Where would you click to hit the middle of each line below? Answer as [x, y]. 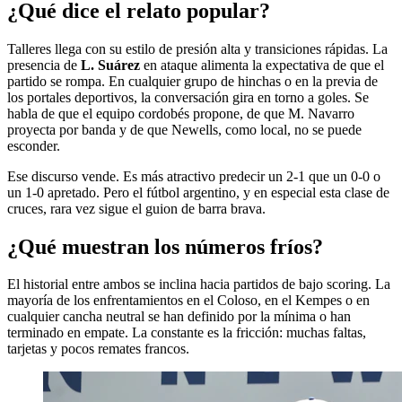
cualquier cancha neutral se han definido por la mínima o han [179, 317]
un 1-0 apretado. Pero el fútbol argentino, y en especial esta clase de [198, 192]
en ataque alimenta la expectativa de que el [262, 65]
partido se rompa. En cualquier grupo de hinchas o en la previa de [192, 81]
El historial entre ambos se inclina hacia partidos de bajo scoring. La [199, 284]
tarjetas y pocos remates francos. [98, 349]
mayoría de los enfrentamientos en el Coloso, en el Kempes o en [188, 301]
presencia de [44, 65]
